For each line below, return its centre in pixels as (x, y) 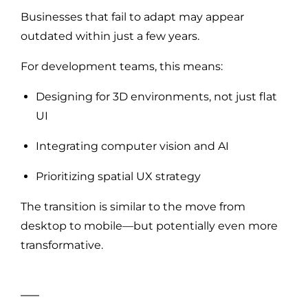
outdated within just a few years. (110, 36)
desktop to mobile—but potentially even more (149, 225)
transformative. (62, 245)
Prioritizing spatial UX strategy (118, 176)
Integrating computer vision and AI (132, 146)
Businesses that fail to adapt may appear (132, 16)
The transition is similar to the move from (133, 206)
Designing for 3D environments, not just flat (156, 96)
